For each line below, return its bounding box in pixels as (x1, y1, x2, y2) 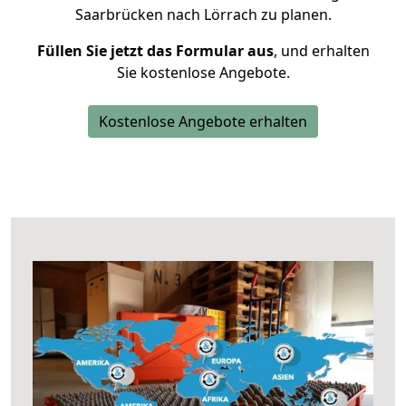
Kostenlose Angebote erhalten (99, 111, 307, 131)
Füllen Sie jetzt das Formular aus (36, 41, 274, 61)
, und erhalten (273, 41, 370, 61)
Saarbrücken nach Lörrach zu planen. (74, 5, 332, 24)
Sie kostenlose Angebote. (116, 63, 290, 82)
